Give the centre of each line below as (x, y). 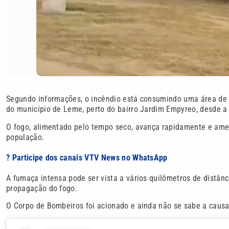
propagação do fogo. (42, 188)
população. (25, 137)
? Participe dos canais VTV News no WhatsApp (87, 157)
